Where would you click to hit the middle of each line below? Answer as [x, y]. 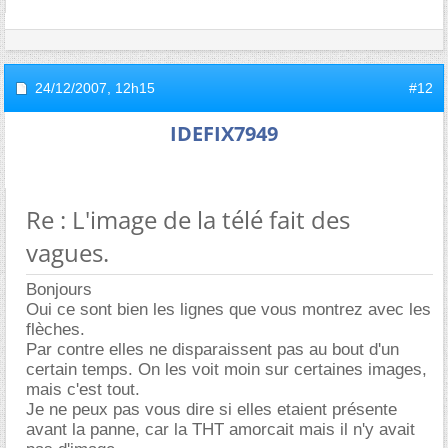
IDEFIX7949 [224, 133]
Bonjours [59, 289]
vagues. [67, 252]
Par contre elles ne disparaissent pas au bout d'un [212, 349]
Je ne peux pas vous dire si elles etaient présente [211, 409]
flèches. [55, 329]
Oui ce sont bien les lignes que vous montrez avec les [228, 309]
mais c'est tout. [83, 389]
